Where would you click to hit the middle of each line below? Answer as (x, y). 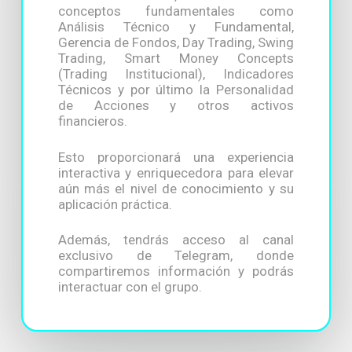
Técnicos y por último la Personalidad (176, 90)
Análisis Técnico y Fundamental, (176, 27)
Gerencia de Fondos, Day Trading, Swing (176, 43)
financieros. (92, 121)
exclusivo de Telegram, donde (176, 256)
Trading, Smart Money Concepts (176, 59)
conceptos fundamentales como (176, 11)
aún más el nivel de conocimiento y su (176, 188)
